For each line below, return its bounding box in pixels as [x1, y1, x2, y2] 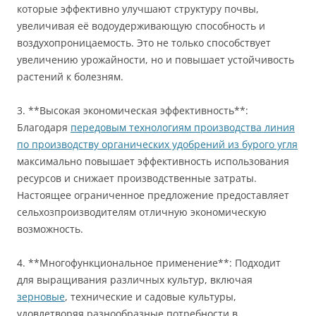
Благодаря [17, 121, 71, 135]
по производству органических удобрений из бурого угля [17, 138, 298, 152]
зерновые [17, 290, 65, 304]
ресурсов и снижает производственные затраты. [17, 171, 257, 186]
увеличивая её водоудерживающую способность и [17, 19, 265, 33]
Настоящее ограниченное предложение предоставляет [17, 188, 289, 202]
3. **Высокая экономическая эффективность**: [17, 104, 248, 118]
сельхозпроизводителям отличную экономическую [17, 205, 267, 219]
